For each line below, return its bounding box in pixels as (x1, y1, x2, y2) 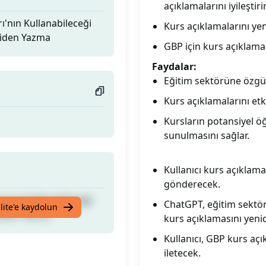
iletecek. (164, 246, 201, 259)
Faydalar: (152, 60, 197, 73)
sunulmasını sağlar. (164, 129, 249, 142)
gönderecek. (164, 178, 220, 191)
